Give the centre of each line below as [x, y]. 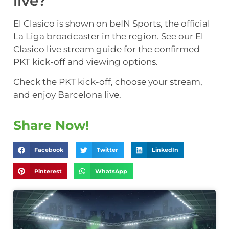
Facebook [49, 150]
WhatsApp [111, 171]
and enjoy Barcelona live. [67, 95]
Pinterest [48, 171]
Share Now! [51, 125]
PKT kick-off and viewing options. [86, 62]
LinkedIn [165, 150]
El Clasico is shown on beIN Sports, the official [112, 23]
